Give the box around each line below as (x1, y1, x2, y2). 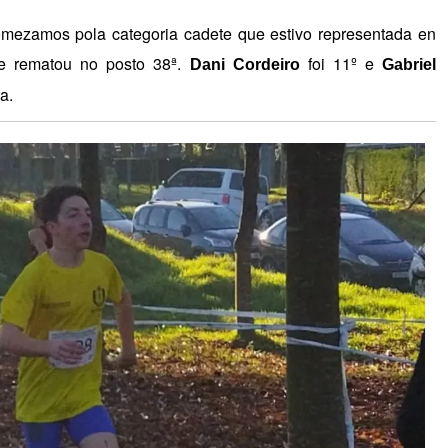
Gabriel (382, 56, 437, 74)
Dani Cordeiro (189, 56, 300, 74)
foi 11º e (299, 52, 383, 76)
